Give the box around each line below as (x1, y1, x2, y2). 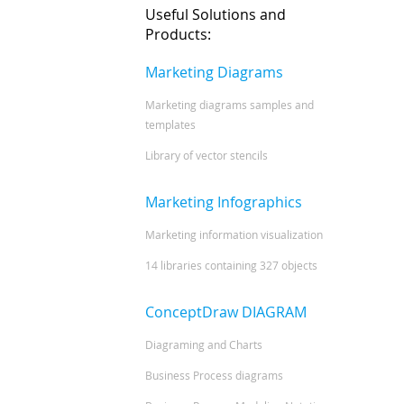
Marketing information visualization (145, 226, 324, 242)
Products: (145, 24, 212, 45)
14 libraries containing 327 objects (145, 257, 318, 272)
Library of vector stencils (145, 147, 269, 162)
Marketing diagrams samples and (145, 96, 315, 112)
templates (145, 116, 197, 132)
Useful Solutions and (145, 5, 287, 25)
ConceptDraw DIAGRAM (145, 301, 308, 322)
